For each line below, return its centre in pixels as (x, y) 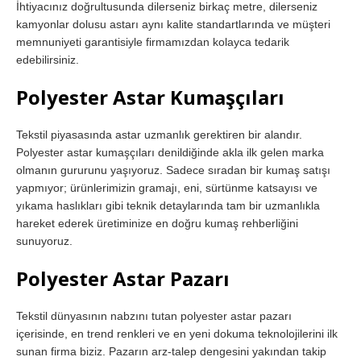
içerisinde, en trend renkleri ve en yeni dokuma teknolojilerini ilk (177, 333)
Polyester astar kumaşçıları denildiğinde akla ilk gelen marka (170, 152)
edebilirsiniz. (48, 59)
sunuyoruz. (44, 241)
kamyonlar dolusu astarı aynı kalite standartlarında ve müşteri (173, 24)
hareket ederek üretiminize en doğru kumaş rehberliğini (157, 223)
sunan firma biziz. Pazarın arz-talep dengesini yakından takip (171, 351)
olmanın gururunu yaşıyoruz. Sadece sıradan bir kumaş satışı (173, 170)
